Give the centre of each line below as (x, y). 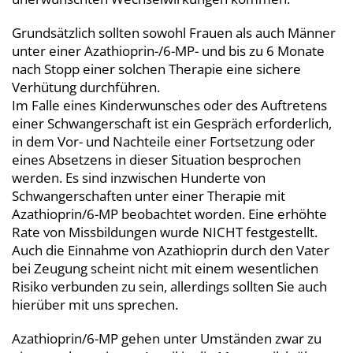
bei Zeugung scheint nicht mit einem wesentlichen (165, 268)
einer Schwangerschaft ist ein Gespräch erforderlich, (172, 123)
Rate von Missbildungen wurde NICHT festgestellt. (165, 232)
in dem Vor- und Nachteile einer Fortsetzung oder (163, 141)
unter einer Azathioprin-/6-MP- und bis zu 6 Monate (168, 50)
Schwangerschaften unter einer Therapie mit (149, 195)
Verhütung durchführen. (86, 87)
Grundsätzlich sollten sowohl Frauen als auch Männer (174, 32)
